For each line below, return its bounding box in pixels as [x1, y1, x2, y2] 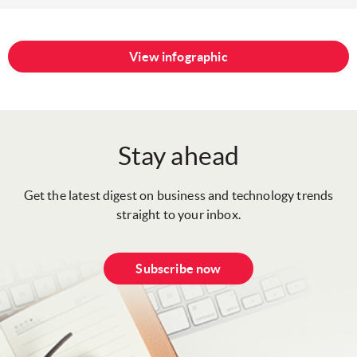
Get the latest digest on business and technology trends [23, 188, 334, 203]
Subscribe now [135, 261, 222, 277]
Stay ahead [117, 142, 240, 171]
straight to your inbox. [116, 207, 241, 222]
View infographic [129, 49, 228, 65]
